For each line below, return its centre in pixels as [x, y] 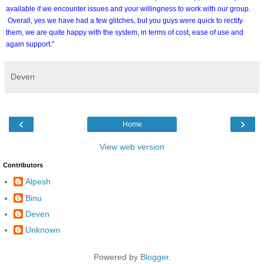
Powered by [117, 257]
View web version [132, 146]
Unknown [43, 230]
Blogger [154, 257]
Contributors [23, 165]
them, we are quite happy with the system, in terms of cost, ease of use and [125, 32]
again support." [30, 44]
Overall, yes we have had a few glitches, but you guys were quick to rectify [124, 20]
